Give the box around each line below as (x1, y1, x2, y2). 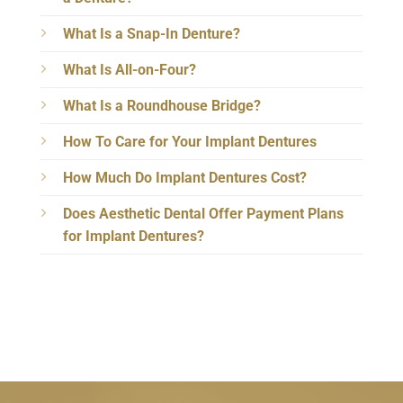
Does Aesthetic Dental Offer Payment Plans (63, 205, 344, 223)
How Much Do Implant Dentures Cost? (63, 169, 307, 187)
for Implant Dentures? (63, 228, 204, 246)
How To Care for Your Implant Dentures (63, 133, 317, 151)
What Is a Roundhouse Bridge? (63, 97, 261, 115)
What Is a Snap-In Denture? (63, 25, 240, 43)
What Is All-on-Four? (63, 61, 196, 79)
